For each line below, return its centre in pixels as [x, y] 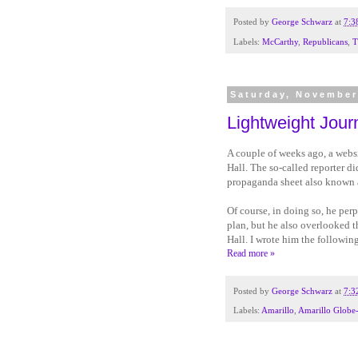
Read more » [251, 253]
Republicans [325, 42]
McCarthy [280, 42]
